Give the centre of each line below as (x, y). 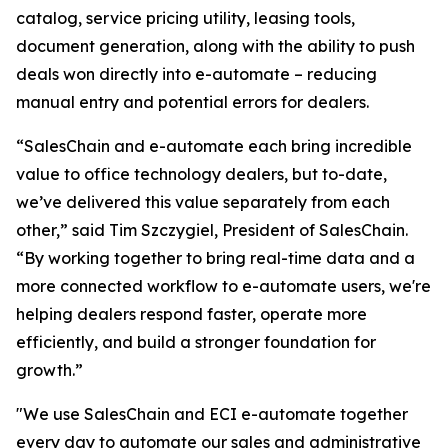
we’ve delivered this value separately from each (203, 202)
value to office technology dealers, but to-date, (201, 174)
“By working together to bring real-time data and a (215, 258)
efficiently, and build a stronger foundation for (196, 342)
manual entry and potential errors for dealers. (192, 102)
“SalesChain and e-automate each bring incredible (214, 146)
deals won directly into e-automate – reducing (196, 74)
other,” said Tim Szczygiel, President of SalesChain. (212, 230)
